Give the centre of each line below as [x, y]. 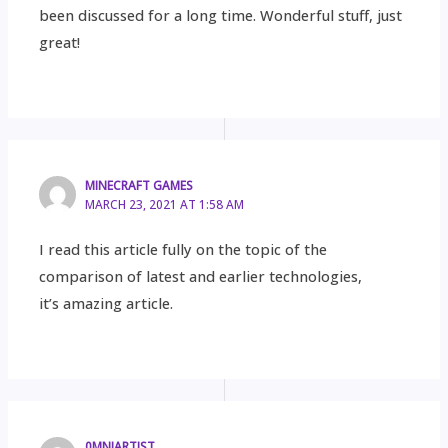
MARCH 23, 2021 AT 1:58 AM [165, 204]
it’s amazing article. [106, 302]
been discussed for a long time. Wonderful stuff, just [221, 14]
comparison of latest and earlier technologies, [201, 275]
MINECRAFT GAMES [139, 185]
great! [60, 41]
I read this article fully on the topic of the [183, 248]
